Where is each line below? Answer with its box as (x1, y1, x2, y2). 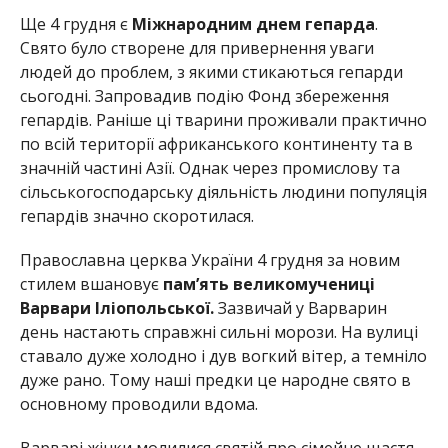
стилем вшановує (19, 273, 163, 296)
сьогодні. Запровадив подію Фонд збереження (19, 85, 389, 108)
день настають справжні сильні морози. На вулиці (19, 321, 418, 344)
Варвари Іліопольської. (19, 297, 218, 320)
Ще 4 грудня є (19, 13, 132, 36)
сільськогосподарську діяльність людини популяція (19, 181, 427, 204)
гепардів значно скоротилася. (19, 205, 254, 228)
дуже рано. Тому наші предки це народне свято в (19, 369, 411, 392)
